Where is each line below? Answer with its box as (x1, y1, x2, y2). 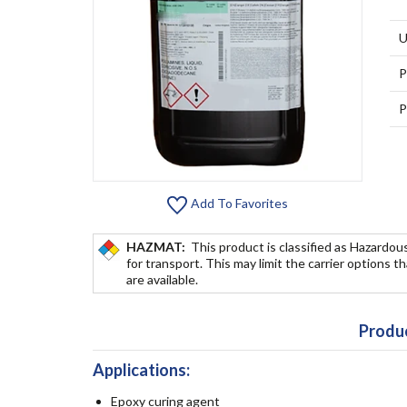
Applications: (93, 359, 190, 380)
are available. (126, 271, 198, 287)
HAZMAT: (126, 238, 191, 254)
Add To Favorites (190, 195, 288, 212)
